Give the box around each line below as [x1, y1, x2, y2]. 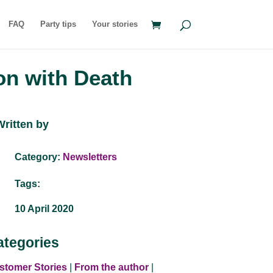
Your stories [91, 19, 138, 29]
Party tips [40, 19, 76, 29]
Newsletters [63, 152, 118, 163]
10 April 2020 [15, 203, 74, 214]
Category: [15, 152, 63, 163]
